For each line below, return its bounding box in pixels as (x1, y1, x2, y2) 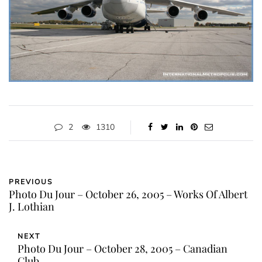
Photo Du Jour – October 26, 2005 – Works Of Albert (9, 187, 247, 202)
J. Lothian (9, 199, 54, 214)
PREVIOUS (9, 177, 53, 187)
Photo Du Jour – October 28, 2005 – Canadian (18, 242, 227, 256)
